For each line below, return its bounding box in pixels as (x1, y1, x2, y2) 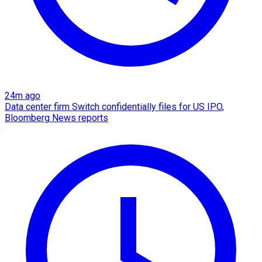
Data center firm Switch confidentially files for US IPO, (5, 101, 224, 113)
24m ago (5, 90, 40, 102)
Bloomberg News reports (5, 112, 108, 124)
